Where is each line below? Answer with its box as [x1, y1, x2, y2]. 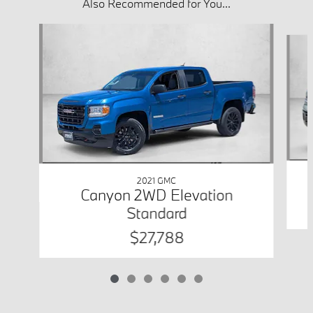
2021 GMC [136, 175, 176, 187]
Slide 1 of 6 [5, 24, 53, 38]
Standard [126, 203, 187, 224]
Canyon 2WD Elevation [80, 184, 233, 205]
